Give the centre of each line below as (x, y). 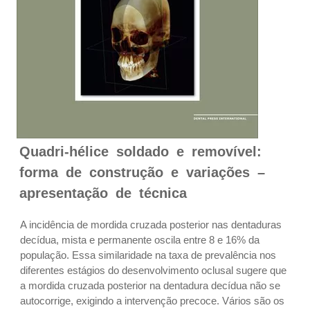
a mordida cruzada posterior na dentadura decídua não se (150, 285)
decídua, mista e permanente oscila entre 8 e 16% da (140, 240)
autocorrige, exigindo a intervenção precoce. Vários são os (152, 301)
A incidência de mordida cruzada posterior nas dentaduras (151, 225)
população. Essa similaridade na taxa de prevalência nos (148, 255)
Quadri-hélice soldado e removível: (140, 152)
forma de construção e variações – (142, 172)
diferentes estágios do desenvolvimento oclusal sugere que (153, 270)
